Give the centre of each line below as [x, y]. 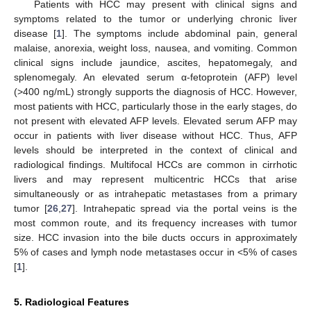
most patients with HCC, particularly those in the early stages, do [155, 106]
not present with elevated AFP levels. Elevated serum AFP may [155, 120]
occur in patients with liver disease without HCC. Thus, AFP [155, 135]
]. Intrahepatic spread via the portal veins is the [185, 208]
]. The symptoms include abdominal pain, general [180, 33]
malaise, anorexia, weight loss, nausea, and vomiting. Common [155, 48]
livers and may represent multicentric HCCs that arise [155, 179]
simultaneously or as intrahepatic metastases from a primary [155, 193]
